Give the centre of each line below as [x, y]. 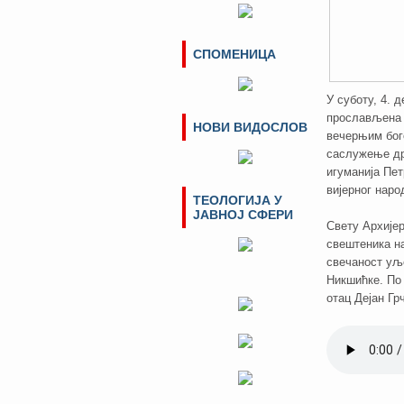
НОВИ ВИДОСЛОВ [250, 127]
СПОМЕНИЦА [234, 54]
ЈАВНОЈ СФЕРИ [243, 215]
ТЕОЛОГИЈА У [238, 200]
